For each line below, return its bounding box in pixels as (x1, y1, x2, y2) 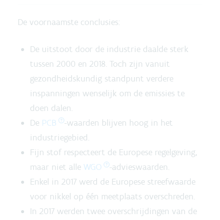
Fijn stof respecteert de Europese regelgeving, (30, 147, 197, 158)
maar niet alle (30, 162, 83, 172)
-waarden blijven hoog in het (64, 117, 173, 128)
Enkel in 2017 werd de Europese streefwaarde (30, 176, 195, 187)
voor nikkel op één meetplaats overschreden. (30, 191, 195, 202)
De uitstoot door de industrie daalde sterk (30, 44, 189, 55)
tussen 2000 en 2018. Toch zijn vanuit (30, 58, 170, 69)
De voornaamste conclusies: (18, 17, 120, 27)
